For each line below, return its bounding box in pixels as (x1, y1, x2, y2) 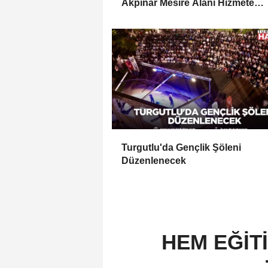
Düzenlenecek (121, 155, 186, 166)
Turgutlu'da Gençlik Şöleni (121, 142, 241, 153)
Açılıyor (121, 10, 156, 21)
